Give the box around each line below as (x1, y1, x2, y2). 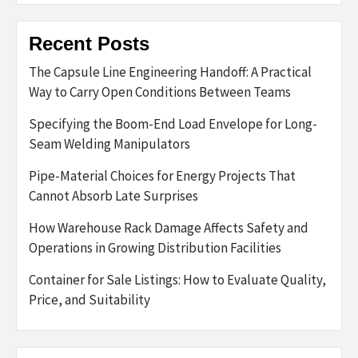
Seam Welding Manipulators (29, 135, 190, 153)
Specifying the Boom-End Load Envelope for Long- (29, 115, 317, 133)
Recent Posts (29, 33, 149, 54)
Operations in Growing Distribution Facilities (29, 239, 281, 257)
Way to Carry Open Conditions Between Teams (29, 83, 291, 101)
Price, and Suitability (29, 291, 150, 308)
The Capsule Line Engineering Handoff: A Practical (29, 63, 312, 81)
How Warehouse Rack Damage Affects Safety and (29, 219, 308, 237)
